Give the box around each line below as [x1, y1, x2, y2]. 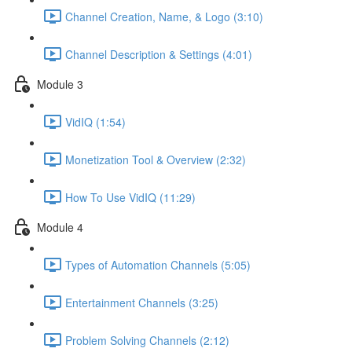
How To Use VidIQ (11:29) [65, 189, 196, 205]
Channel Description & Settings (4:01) [65, 46, 252, 62]
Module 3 [37, 75, 83, 92]
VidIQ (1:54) [65, 113, 126, 130]
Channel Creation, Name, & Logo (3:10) [65, 8, 263, 24]
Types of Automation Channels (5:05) [65, 256, 251, 273]
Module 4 [37, 218, 83, 235]
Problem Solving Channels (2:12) [65, 332, 229, 348]
